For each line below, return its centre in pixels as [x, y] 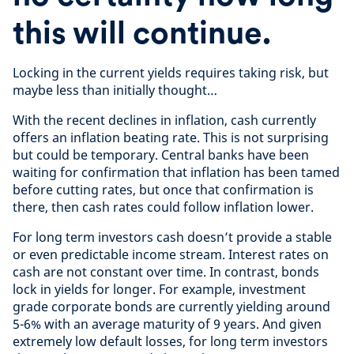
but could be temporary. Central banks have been [161, 155]
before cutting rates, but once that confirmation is [163, 190]
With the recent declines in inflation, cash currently [164, 120]
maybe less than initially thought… [115, 90]
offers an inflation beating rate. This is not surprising [171, 137]
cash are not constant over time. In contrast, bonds [166, 272]
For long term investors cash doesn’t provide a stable [172, 237]
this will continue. [142, 32]
